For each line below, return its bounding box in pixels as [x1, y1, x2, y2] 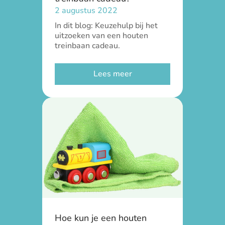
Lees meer [93, 68, 132, 79]
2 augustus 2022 [55, 5, 118, 16]
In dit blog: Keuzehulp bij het [55, 20, 158, 31]
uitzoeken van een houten [55, 30, 148, 41]
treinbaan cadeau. [55, 40, 120, 51]
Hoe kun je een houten [55, 212, 147, 224]
